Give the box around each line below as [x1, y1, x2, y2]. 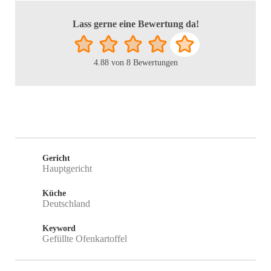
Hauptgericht [42, 163, 92, 174]
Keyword [42, 224, 76, 233]
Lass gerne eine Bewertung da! [72, 18, 199, 29]
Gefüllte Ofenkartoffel [42, 233, 127, 244]
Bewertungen [130, 58, 178, 68]
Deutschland [42, 198, 90, 209]
